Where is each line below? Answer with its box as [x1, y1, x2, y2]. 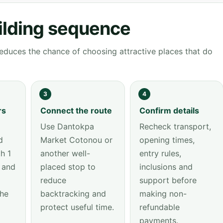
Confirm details [139, 106, 199, 115]
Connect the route [40, 106, 112, 115]
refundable [139, 202, 180, 212]
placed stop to [40, 162, 96, 172]
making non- [139, 189, 187, 199]
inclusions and [139, 162, 193, 172]
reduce [40, 175, 66, 185]
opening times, [139, 135, 195, 145]
